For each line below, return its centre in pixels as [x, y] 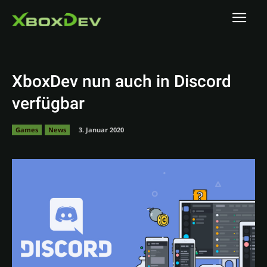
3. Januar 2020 [101, 129]
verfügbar [48, 104]
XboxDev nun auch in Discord [122, 82]
